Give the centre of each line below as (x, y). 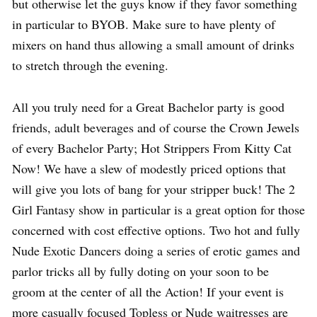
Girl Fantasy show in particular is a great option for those (158, 210)
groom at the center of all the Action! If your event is (148, 292)
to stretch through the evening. (90, 65)
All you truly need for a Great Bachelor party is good (148, 107)
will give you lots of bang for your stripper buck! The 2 (154, 189)
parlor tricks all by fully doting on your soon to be (140, 271)
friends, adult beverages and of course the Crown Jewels (156, 128)
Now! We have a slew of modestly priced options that (149, 169)
